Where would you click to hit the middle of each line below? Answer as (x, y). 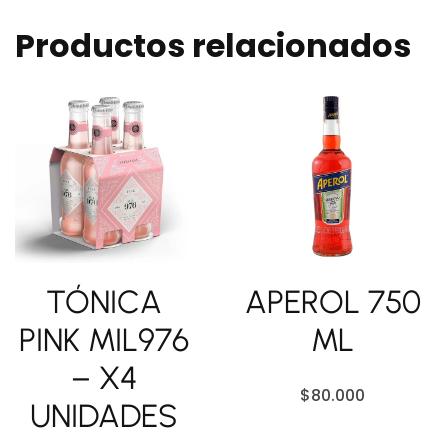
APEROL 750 (332, 301)
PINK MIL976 (103, 339)
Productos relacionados (213, 45)
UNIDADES (103, 415)
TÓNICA (103, 301)
